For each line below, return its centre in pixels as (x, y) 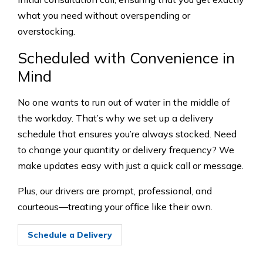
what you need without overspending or (104, 15)
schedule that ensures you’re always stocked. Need (127, 134)
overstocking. (46, 31)
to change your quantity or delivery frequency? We (126, 149)
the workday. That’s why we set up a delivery (116, 118)
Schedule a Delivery (70, 235)
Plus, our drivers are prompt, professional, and (115, 190)
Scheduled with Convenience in (126, 58)
